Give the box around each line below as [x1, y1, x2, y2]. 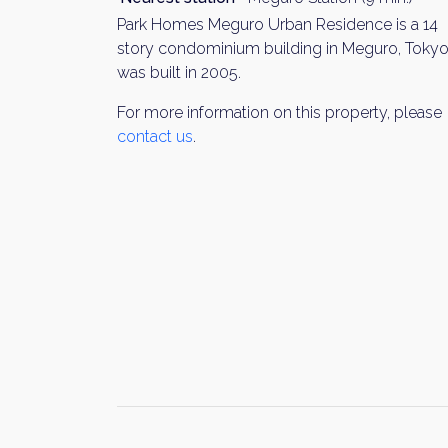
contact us [117, 127, 193, 146]
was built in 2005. [117, 63, 241, 82]
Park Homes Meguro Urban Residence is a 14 [117, 15, 438, 34]
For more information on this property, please [117, 103, 442, 122]
